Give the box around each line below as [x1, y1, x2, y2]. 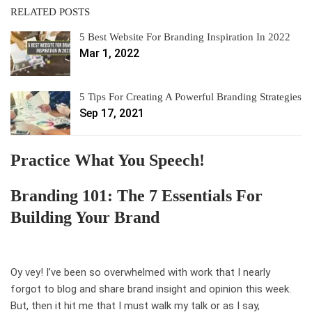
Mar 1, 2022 [79, 47, 139, 60]
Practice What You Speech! [10, 151, 205, 170]
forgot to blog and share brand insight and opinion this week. [10, 283, 291, 296]
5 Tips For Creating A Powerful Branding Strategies [79, 91, 302, 102]
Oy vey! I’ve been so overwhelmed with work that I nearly [10, 266, 270, 279]
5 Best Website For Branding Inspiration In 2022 [79, 31, 290, 42]
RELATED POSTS [10, 6, 90, 17]
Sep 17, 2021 [79, 106, 144, 120]
